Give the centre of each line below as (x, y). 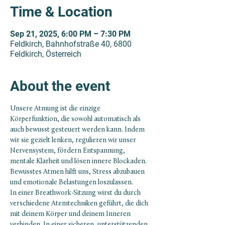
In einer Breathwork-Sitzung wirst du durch (76, 193)
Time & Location (61, 12)
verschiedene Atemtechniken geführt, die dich (80, 204)
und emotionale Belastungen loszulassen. (72, 183)
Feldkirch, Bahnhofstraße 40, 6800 (71, 44)
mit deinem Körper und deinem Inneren (71, 214)
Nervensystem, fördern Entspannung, (68, 151)
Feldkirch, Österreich (46, 54)
